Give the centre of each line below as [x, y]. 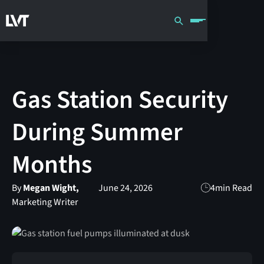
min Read [234, 188]
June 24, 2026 [125, 188]
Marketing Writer [45, 202]
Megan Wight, [51, 188]
